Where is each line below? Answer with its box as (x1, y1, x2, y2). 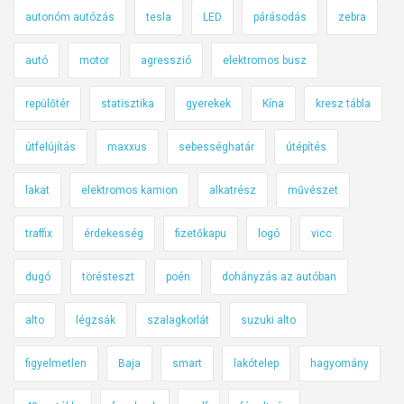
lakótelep (234, 356, 279, 370)
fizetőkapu (175, 226, 226, 240)
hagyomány (310, 356, 369, 370)
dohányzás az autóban (222, 270, 336, 283)
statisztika (101, 96, 154, 110)
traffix (25, 226, 52, 240)
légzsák (76, 313, 115, 326)
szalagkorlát (147, 313, 209, 326)
